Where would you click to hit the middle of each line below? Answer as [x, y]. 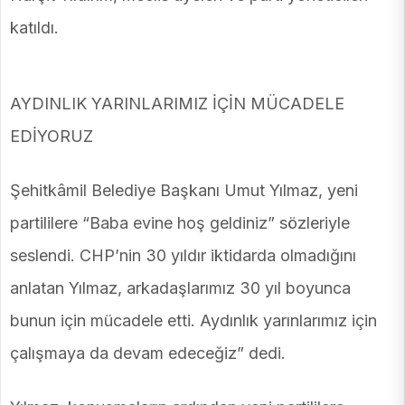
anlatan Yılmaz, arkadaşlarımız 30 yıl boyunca [180, 288]
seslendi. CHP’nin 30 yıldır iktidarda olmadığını [183, 256]
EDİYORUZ [52, 137]
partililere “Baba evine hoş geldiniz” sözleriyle [180, 223]
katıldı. [34, 28]
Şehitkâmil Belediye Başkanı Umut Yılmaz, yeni [184, 191]
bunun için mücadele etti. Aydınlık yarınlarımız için [193, 321]
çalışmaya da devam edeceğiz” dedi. [148, 353]
